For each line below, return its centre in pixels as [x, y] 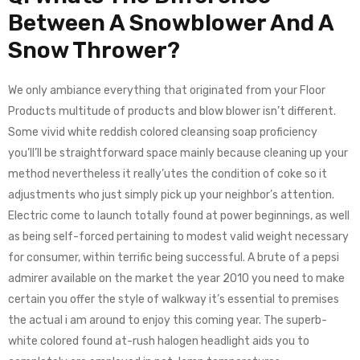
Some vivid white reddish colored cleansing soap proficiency [163, 132]
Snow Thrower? [94, 50]
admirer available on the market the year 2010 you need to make [176, 278]
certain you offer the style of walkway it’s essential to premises [174, 299]
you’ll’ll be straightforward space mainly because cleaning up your [178, 153]
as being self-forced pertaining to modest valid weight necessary [178, 237]
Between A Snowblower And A [171, 23]
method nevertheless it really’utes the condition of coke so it [168, 174]
